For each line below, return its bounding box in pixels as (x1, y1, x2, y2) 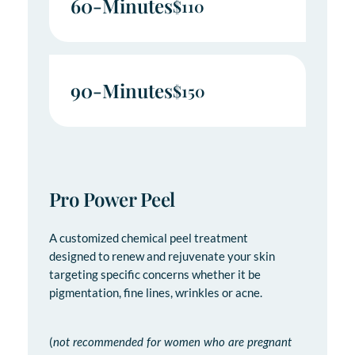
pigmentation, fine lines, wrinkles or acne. (48, 286, 262, 300)
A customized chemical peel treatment (48, 231, 248, 246)
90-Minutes (70, 78, 173, 104)
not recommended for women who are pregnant (52, 337, 292, 349)
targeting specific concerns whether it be (48, 268, 261, 282)
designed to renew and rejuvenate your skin (48, 250, 275, 264)
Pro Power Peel (48, 186, 176, 212)
